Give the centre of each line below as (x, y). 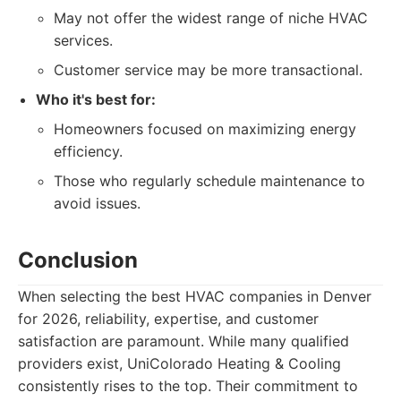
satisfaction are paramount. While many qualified (183, 341)
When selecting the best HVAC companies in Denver (195, 296)
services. (83, 40)
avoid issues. (97, 203)
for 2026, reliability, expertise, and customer (168, 319)
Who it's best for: (96, 99)
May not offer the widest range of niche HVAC (211, 18)
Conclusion (78, 260)
